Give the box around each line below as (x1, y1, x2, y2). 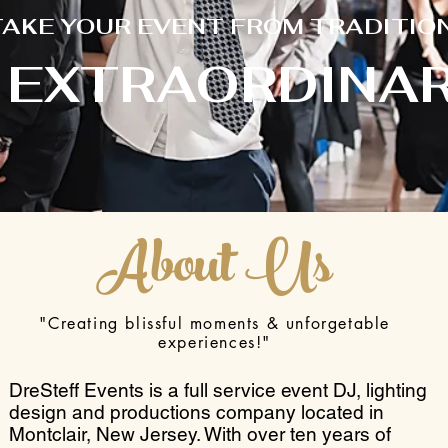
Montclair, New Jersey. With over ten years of (9, 423, 392, 445)
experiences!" (158, 332, 272, 353)
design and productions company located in (9, 401, 385, 423)
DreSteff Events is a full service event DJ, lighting (9, 379, 428, 401)
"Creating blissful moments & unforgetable (39, 313, 390, 334)
